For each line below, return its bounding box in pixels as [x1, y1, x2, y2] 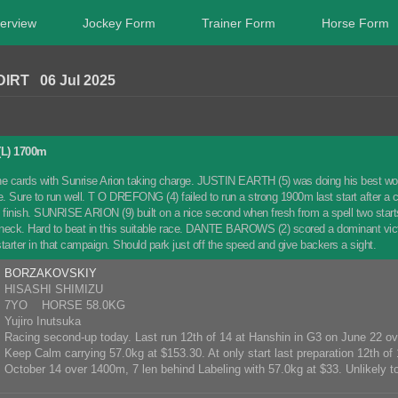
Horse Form [321, 16, 389, 30]
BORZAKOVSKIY [4, 267, 97, 280]
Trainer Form [201, 16, 275, 30]
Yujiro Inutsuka [4, 314, 81, 328]
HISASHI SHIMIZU [4, 283, 103, 296]
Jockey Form [82, 16, 155, 30]
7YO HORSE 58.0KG [4, 298, 125, 312]
